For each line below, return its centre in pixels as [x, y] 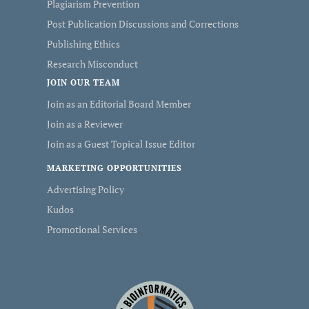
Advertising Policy [86, 189]
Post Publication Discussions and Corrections [143, 24]
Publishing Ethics [83, 44]
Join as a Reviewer [85, 124]
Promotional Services [92, 229]
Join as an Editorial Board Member [119, 104]
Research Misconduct [92, 64]
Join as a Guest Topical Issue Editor [121, 144]
